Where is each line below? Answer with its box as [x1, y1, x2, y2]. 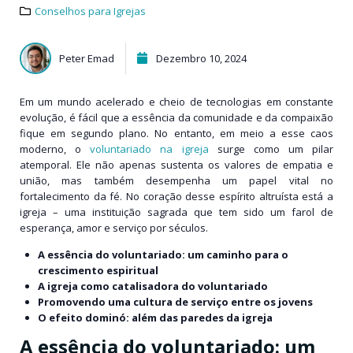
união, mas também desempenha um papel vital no [20, 173, 333, 188]
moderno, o [20, 141, 91, 156]
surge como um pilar [208, 141, 333, 156]
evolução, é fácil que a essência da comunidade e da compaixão [20, 110, 333, 124]
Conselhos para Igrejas [35, 3, 146, 18]
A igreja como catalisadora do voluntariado [38, 279, 269, 294]
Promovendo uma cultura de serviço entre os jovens [38, 295, 314, 310]
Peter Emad [59, 50, 114, 65]
